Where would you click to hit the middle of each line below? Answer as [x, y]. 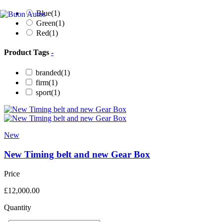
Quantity [18, 207]
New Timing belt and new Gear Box [77, 154]
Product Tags [28, 52]
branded [48, 73]
